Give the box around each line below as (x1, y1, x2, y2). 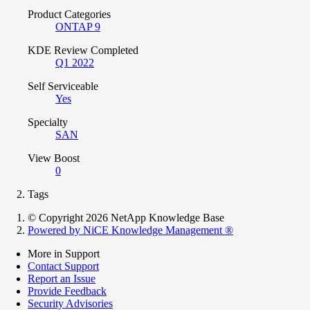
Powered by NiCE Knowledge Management (28, 224, 225, 236)
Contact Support (28, 259, 99, 272)
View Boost (28, 152, 80, 164)
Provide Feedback (28, 284, 107, 297)
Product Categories (28, 8, 111, 20)
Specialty (28, 116, 68, 128)
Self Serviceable (28, 80, 98, 92)
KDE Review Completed (28, 44, 138, 56)
